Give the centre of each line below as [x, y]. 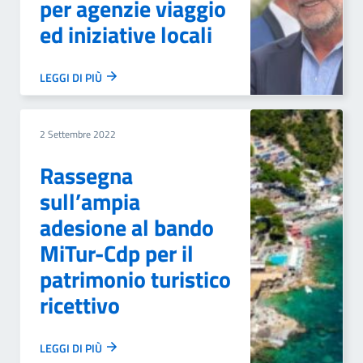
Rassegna [86, 175]
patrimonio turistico [135, 279]
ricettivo [80, 305]
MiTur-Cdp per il [117, 253]
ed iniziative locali [126, 34]
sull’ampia [90, 201]
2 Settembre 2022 [78, 134]
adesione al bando [127, 227]
